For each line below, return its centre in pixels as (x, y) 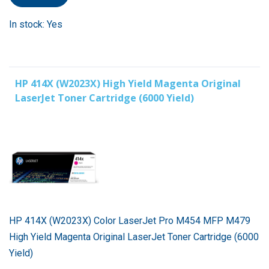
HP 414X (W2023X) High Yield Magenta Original (128, 83)
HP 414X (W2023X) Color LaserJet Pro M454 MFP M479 (130, 220)
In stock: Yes (36, 24)
